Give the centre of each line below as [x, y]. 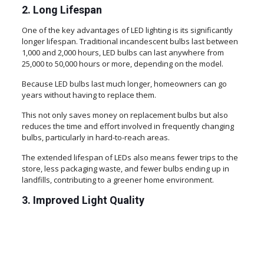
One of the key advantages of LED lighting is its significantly [127, 30]
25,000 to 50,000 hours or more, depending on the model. [123, 64]
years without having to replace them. [89, 95]
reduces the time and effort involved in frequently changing [128, 126]
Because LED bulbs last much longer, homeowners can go [124, 84]
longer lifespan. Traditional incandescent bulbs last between [130, 42]
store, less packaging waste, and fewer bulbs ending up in [125, 169]
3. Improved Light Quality [83, 200]
